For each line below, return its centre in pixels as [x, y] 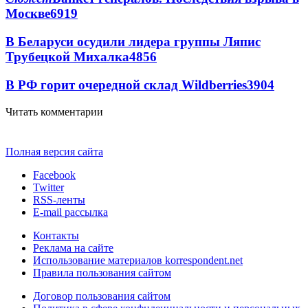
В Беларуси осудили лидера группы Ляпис [133, 42]
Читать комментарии [54, 111]
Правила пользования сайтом [102, 272]
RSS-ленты [59, 199]
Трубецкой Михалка [67, 57]
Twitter [48, 187]
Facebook [54, 175]
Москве [28, 14]
